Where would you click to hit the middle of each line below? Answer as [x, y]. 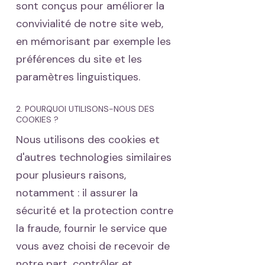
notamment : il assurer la [77, 193]
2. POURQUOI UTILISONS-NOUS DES [85, 109]
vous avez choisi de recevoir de [93, 246]
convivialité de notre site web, [90, 24]
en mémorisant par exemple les [93, 41]
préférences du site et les [79, 59]
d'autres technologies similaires [94, 157]
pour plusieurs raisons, [71, 175]
